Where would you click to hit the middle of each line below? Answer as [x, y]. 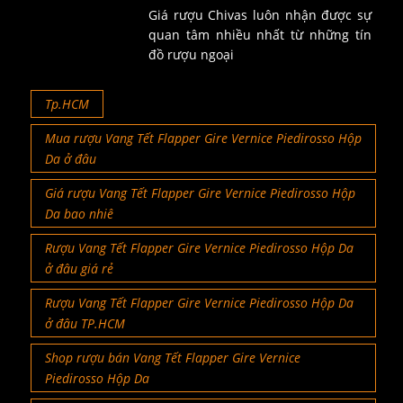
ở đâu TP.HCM [85, 323]
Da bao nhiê [79, 213]
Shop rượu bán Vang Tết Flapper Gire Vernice [173, 357]
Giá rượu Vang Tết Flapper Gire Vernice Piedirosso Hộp [200, 193]
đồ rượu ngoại [191, 54]
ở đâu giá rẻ [79, 268]
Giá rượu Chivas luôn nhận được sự [260, 14]
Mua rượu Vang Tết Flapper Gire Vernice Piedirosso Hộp [203, 138]
